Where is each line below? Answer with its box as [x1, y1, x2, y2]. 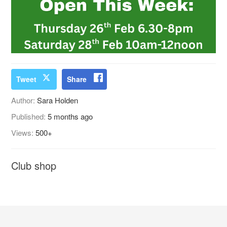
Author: [11, 94, 37, 105]
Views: [11, 127, 36, 138]
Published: [11, 110, 48, 122]
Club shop [11, 158, 57, 173]
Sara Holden [37, 94, 79, 105]
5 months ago [48, 110, 93, 122]
